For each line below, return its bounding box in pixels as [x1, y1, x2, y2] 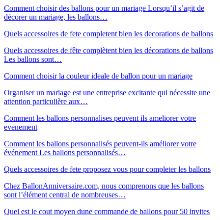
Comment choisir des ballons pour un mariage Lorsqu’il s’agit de [4, 3, 204, 12]
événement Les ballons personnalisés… [4, 148, 126, 157]
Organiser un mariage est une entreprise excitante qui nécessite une [4, 88, 210, 97]
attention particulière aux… [4, 97, 88, 106]
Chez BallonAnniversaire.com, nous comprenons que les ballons [4, 181, 204, 190]
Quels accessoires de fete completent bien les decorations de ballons [4, 29, 213, 38]
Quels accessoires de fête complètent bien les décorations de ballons [4, 46, 213, 55]
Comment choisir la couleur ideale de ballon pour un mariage [4, 71, 192, 80]
